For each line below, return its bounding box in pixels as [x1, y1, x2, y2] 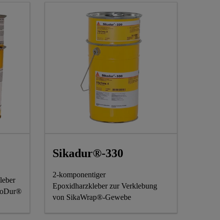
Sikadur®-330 [53, 146, 123, 160]
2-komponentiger [53, 170, 106, 179]
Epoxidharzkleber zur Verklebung [53, 181, 157, 190]
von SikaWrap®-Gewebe [53, 192, 131, 201]
